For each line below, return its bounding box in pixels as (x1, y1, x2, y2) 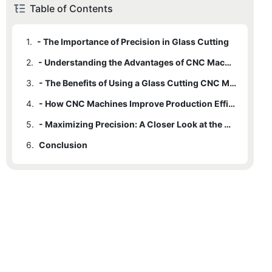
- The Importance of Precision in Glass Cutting (37, 36, 229, 47)
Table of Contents (30, 2, 113, 15)
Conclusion (39, 139, 87, 150)
